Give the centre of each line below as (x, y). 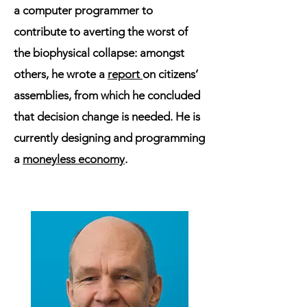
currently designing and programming (109, 138)
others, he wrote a (61, 74)
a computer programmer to (83, 10)
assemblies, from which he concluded (107, 95)
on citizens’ (170, 74)
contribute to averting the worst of (101, 32)
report (125, 74)
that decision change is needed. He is (107, 116)
